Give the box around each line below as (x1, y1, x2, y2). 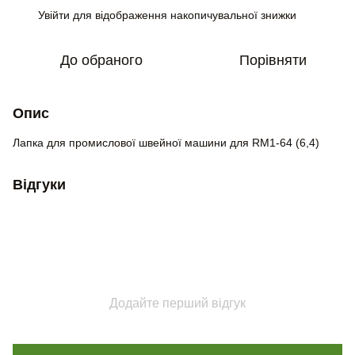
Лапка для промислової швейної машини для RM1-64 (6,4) (13, 136, 319, 149)
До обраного (60, 52, 143, 68)
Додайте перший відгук (109, 296, 246, 310)
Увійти (38, 9, 70, 21)
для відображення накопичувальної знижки (70, 9, 296, 21)
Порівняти (239, 52, 307, 68)
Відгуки (13, 177, 66, 193)
